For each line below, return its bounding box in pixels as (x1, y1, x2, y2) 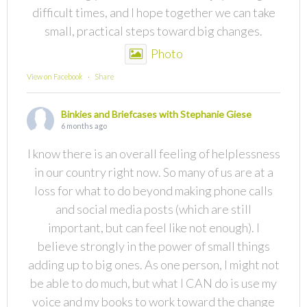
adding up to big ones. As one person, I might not (27, 257, 280, 273)
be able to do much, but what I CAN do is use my (30, 275, 277, 291)
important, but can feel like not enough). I (47, 220, 260, 236)
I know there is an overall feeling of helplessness (27, 146, 280, 162)
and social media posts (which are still (56, 201, 251, 217)
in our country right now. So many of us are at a (34, 164, 273, 180)
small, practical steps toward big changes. (45, 23, 262, 39)
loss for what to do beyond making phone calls (34, 183, 273, 199)
